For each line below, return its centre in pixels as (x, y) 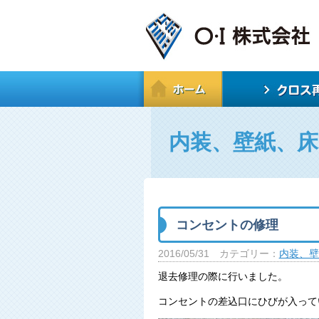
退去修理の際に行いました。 (223, 277)
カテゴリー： (249, 254)
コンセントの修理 (227, 225)
